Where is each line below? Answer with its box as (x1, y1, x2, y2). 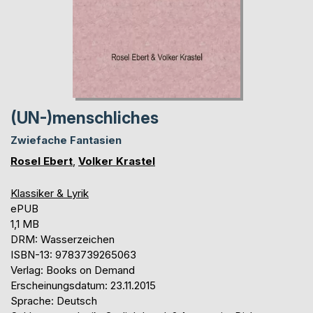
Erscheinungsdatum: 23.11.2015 (10, 278, 156, 292)
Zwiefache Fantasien (10, 133, 122, 147)
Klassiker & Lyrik (10, 186, 89, 200)
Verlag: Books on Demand (10, 263, 135, 277)
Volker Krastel (78, 154, 155, 168)
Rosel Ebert (10, 154, 73, 168)
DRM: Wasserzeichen (10, 232, 115, 246)
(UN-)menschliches (10, 108, 159, 128)
